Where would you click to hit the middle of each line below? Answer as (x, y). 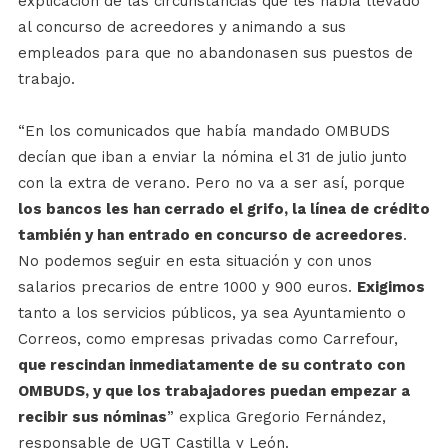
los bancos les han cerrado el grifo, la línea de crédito (223, 208)
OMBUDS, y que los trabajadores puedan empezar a (213, 390)
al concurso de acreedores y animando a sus (181, 26)
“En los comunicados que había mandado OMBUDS (203, 130)
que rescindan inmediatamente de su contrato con (211, 364)
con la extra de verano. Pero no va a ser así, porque (211, 182)
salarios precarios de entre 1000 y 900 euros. (187, 286)
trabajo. (46, 78)
